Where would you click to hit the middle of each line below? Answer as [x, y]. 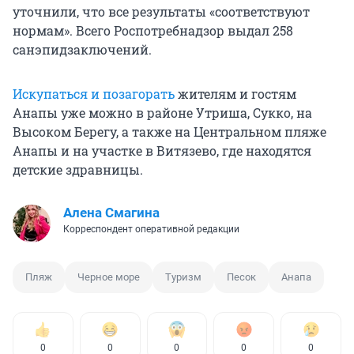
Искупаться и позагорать [94, 94]
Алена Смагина [111, 213]
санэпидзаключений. [82, 50]
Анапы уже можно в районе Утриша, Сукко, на [162, 113]
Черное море [109, 277]
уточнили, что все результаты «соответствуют [161, 12]
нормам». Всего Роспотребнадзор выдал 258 [153, 31]
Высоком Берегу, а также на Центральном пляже [169, 132]
